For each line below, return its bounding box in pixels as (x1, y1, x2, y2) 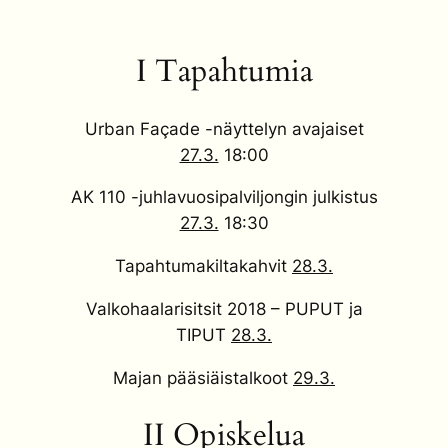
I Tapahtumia (135, 49, 313, 92)
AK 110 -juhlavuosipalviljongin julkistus (70, 187, 378, 208)
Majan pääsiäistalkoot (113, 367, 293, 388)
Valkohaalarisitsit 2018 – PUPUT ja (85, 299, 363, 320)
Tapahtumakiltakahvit (115, 256, 292, 277)
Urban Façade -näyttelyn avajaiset (84, 118, 364, 139)
